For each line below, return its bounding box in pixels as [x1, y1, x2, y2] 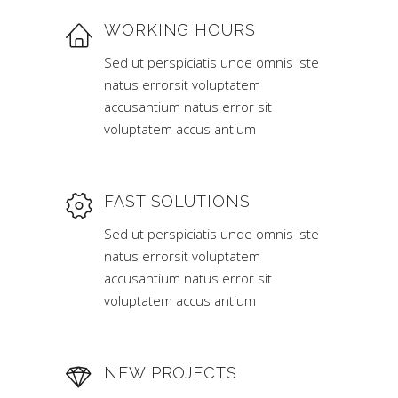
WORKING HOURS [104, 20, 256, 39]
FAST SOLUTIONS [104, 192, 251, 211]
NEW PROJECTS [104, 363, 237, 382]
